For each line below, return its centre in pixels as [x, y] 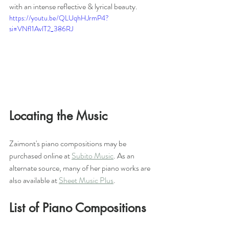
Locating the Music [58, 116]
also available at [34, 180]
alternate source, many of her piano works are [81, 168]
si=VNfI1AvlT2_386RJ [41, 28]
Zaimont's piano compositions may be [68, 143]
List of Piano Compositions [78, 208]
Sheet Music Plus [86, 180]
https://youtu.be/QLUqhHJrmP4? [59, 18]
